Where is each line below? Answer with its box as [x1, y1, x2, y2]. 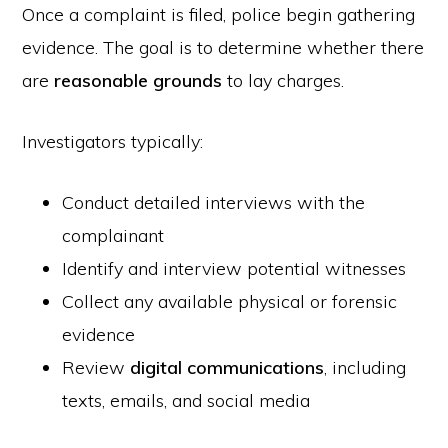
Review [62, 356, 131, 379]
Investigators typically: [22, 130, 204, 153]
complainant [62, 224, 165, 247]
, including [324, 356, 407, 379]
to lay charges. [222, 69, 345, 92]
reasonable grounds [54, 69, 223, 92]
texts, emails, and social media [62, 389, 311, 412]
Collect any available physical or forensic [62, 290, 398, 313]
